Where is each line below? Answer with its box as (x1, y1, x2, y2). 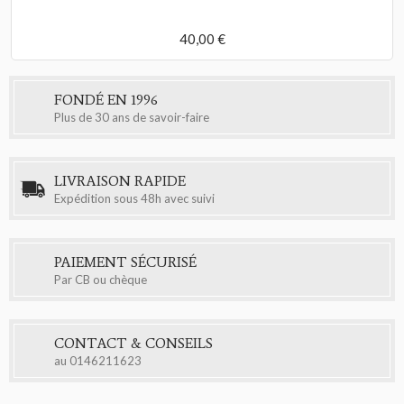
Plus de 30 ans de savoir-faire (54, 110, 209, 125)
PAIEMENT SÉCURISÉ (54, 253, 197, 271)
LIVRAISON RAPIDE (54, 172, 186, 190)
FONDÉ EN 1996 (54, 91, 158, 109)
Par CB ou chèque (54, 272, 147, 288)
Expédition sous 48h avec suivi (54, 191, 215, 207)
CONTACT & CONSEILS (54, 335, 213, 353)
